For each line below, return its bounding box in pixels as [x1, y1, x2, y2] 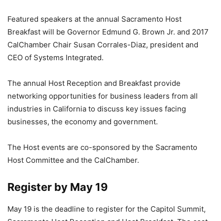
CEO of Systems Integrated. [7, 53, 104, 62]
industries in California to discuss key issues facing [7, 104, 186, 113]
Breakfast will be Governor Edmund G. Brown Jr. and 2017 [7, 27, 209, 37]
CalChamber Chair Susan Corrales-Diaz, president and [7, 40, 198, 49]
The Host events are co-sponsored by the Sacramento [7, 143, 197, 152]
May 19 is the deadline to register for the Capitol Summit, [7, 204, 206, 214]
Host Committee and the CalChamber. [7, 155, 139, 165]
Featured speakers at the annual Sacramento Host [7, 14, 182, 24]
